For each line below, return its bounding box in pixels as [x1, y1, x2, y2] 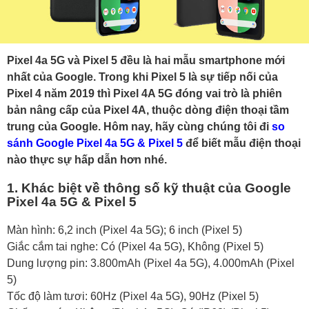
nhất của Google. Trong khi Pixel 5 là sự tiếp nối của [7, 71, 278, 83]
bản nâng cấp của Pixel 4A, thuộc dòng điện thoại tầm [7, 104, 289, 117]
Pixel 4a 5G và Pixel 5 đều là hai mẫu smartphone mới [7, 54, 285, 67]
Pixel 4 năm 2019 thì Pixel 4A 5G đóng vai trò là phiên [7, 88, 282, 100]
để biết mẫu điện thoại [183, 137, 301, 150]
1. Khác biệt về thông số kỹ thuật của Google [7, 181, 291, 196]
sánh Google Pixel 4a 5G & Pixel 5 [7, 137, 183, 150]
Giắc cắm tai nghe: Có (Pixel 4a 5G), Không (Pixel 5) [7, 240, 263, 252]
